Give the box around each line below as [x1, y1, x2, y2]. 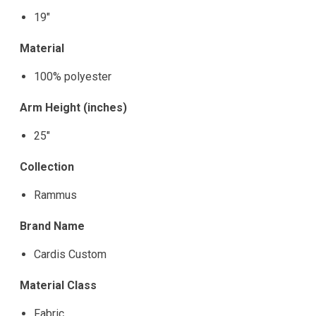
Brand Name [20, 219, 85, 233]
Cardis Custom [34, 248, 107, 262]
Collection [20, 160, 74, 174]
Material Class [20, 279, 97, 293]
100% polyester [34, 70, 111, 84]
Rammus [34, 188, 77, 202]
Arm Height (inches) [20, 101, 127, 115]
